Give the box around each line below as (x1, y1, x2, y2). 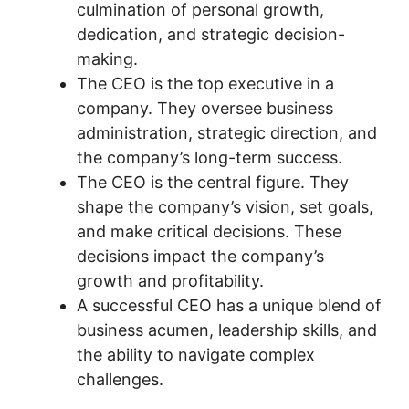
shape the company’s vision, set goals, (77, 197, 373, 216)
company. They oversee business (77, 99, 333, 118)
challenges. (77, 370, 163, 389)
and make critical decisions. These (77, 222, 341, 241)
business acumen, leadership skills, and (77, 320, 377, 340)
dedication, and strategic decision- (77, 25, 345, 44)
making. (77, 49, 138, 68)
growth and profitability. (77, 271, 264, 290)
